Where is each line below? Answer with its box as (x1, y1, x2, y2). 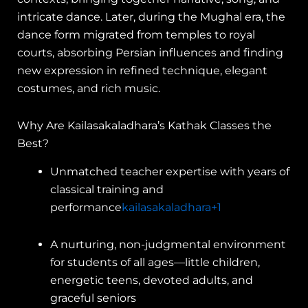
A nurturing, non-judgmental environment (50, 238, 286, 252)
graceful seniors (50, 291, 136, 305)
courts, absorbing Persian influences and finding (17, 46, 283, 60)
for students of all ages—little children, (50, 256, 260, 269)
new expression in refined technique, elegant (17, 64, 267, 78)
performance (50, 201, 122, 214)
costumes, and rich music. (17, 82, 160, 96)
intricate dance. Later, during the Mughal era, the (17, 10, 285, 24)
